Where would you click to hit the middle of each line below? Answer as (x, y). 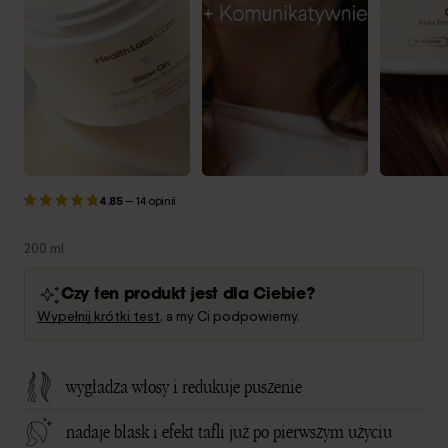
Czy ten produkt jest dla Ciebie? (188, 295)
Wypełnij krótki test (98, 316)
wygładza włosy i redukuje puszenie (184, 387)
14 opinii (156, 200)
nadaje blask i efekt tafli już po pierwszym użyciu (229, 432)
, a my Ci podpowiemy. (230, 316)
